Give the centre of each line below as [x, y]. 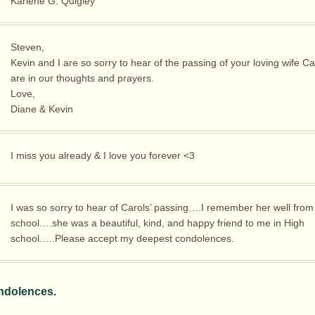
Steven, [27, 47]
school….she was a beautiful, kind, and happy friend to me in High [157, 223]
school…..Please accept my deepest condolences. [122, 239]
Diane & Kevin [42, 109]
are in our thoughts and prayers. [82, 78]
